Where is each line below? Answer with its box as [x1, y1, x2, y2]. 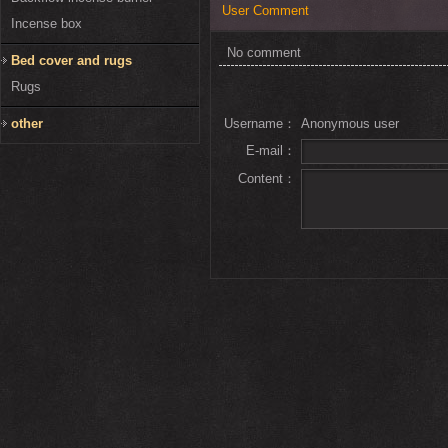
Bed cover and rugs [11, 53, 132, 69]
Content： [238, 171, 296, 187]
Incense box [11, 16, 82, 32]
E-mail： [246, 143, 296, 159]
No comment [227, 45, 301, 61]
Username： [224, 116, 296, 132]
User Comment [222, 3, 309, 19]
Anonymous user [301, 116, 399, 132]
